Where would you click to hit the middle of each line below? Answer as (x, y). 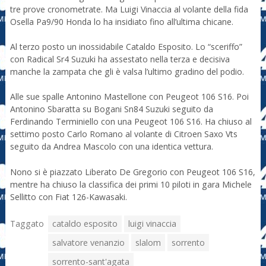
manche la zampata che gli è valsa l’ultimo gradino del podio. (127, 72)
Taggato (27, 224)
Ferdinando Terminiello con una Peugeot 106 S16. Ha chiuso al (131, 122)
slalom (148, 242)
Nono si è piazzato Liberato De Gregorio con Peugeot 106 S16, (132, 172)
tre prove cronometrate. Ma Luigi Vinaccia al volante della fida (129, 9)
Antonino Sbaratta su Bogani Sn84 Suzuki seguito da (111, 109)
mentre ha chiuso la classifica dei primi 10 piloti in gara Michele (131, 184)
